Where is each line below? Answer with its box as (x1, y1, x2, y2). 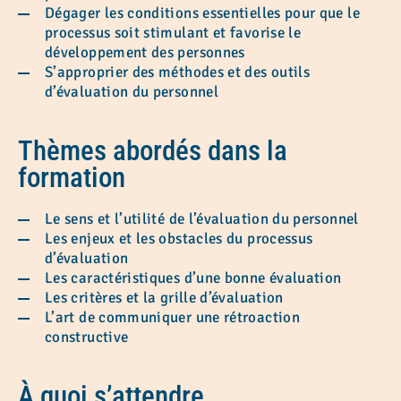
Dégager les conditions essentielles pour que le (45, 3, 360, 22)
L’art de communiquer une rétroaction (45, 307, 300, 327)
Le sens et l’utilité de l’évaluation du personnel (45, 209, 363, 228)
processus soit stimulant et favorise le (45, 22, 302, 42)
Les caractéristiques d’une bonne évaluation (45, 268, 346, 287)
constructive (45, 327, 132, 346)
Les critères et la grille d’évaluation (45, 287, 288, 307)
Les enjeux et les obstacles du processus (45, 228, 313, 248)
